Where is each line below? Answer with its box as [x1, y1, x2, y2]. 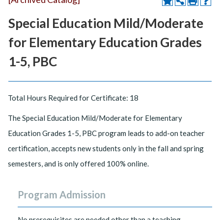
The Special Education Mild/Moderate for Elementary [8, 113, 182, 122]
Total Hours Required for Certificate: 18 [8, 93, 138, 102]
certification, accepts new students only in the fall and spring [8, 144, 204, 153]
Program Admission [18, 189, 106, 200]
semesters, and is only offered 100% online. [8, 159, 149, 168]
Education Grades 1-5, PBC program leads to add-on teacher [8, 129, 205, 137]
